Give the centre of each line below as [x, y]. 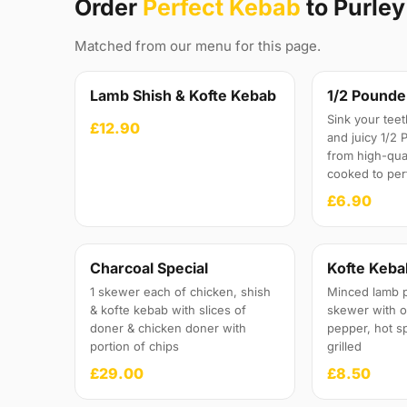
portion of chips [134, 347]
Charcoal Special [149, 268]
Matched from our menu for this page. [198, 46]
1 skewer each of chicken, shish [180, 292]
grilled [345, 347]
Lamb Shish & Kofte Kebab [183, 96]
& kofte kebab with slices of [168, 310]
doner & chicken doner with [168, 328]
